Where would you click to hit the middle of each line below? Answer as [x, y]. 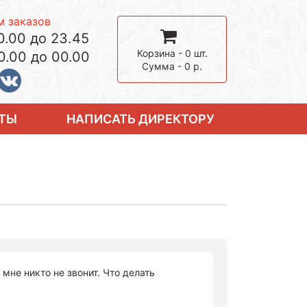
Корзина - [161, 53]
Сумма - [163, 66]
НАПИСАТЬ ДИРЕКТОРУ [140, 119]
